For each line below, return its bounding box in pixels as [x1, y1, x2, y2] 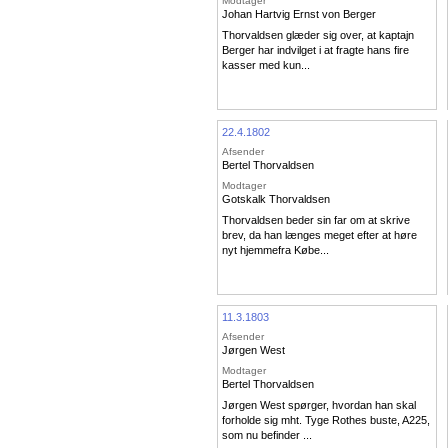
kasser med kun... [222, 59, 310, 72]
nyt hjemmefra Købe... [222, 244, 329, 257]
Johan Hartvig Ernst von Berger [222, 7, 376, 20]
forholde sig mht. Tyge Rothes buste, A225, [222, 414, 430, 427]
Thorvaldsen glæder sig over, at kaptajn [222, 29, 414, 42]
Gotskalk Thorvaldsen [222, 192, 330, 205]
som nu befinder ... [222, 429, 312, 442]
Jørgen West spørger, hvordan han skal [222, 399, 416, 412]
